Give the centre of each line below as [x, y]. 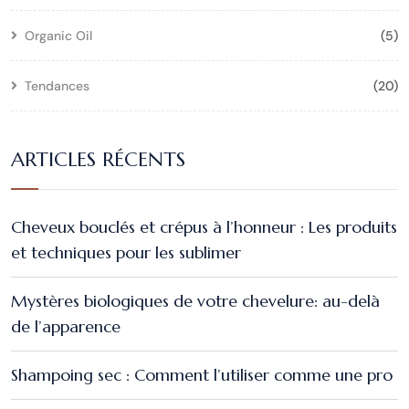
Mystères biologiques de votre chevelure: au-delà [195, 301]
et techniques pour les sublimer [126, 253]
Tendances [57, 86]
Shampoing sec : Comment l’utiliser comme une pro [202, 375]
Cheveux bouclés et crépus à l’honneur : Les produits [204, 227]
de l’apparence [66, 327]
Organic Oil [58, 36]
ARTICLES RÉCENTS [98, 160]
